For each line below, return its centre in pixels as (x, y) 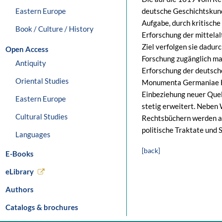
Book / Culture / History (55, 29)
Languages (33, 134)
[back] (151, 150)
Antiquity (31, 63)
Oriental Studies (42, 81)
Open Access (27, 49)
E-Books (20, 154)
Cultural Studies (42, 116)
